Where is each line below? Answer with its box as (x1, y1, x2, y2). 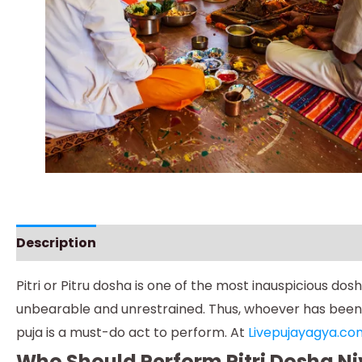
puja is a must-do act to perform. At (16, 323, 248, 342)
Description (16, 234, 96, 252)
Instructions (112, 234, 197, 252)
